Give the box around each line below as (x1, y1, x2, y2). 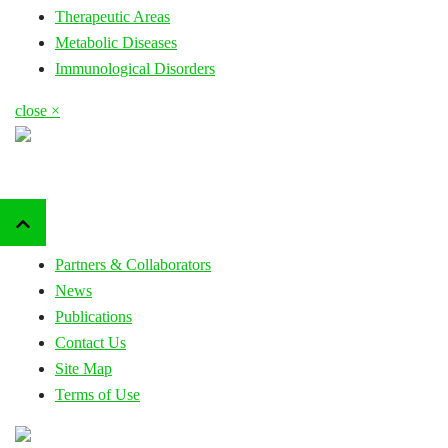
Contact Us (55, 333, 126, 351)
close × (15, 101, 60, 119)
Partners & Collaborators (55, 255, 211, 273)
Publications (55, 307, 132, 325)
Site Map (55, 359, 112, 377)
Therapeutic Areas (55, 7, 170, 25)
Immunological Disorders (55, 59, 215, 77)
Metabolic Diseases (55, 33, 177, 51)
